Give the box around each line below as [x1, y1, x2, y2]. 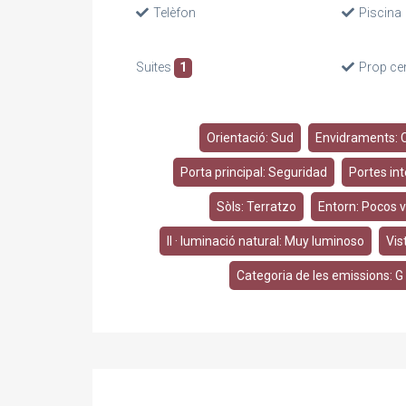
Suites [136, 60, 175, 74]
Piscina [358, 5, 401, 20]
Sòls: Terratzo [217, 199, 296, 214]
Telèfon [153, 5, 197, 20]
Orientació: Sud [206, 130, 294, 145]
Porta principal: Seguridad [180, 165, 327, 179]
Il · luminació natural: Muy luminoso [166, 234, 364, 248]
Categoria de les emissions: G [237, 268, 403, 283]
